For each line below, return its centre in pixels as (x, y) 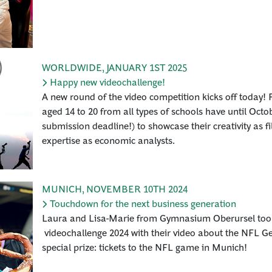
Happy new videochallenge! (107, 82)
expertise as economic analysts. (108, 140)
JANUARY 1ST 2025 (147, 67)
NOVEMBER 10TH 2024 (137, 189)
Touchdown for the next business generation (143, 203)
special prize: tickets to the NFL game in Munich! (146, 247)
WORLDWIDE (72, 67)
